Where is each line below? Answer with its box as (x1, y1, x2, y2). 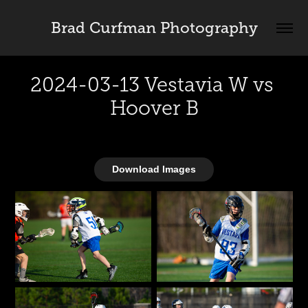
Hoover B (109, 97, 199, 119)
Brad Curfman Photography (50, 19, 258, 36)
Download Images (112, 164, 196, 175)
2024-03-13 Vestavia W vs (30, 74, 274, 96)
